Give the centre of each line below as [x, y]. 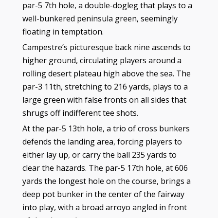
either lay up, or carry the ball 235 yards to [99, 154]
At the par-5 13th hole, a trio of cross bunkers [106, 128]
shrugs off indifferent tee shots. [80, 113]
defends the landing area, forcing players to [102, 141]
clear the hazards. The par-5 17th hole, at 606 [105, 168]
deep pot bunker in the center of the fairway [103, 194]
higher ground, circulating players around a [102, 60]
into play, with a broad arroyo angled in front [104, 207]
